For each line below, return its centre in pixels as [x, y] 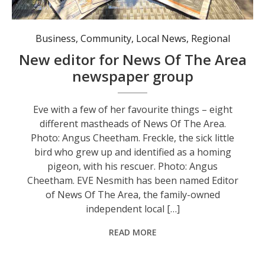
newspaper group [132, 76]
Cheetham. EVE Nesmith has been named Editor [132, 180]
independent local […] [132, 209]
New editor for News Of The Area [132, 59]
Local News [161, 38]
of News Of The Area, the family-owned [132, 194]
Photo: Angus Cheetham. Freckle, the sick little [133, 138]
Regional [210, 38]
